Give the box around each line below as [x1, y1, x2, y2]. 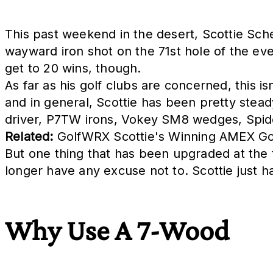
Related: [5, 129, 54, 144]
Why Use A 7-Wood [5, 213, 229, 246]
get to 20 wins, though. [5, 61, 141, 76]
